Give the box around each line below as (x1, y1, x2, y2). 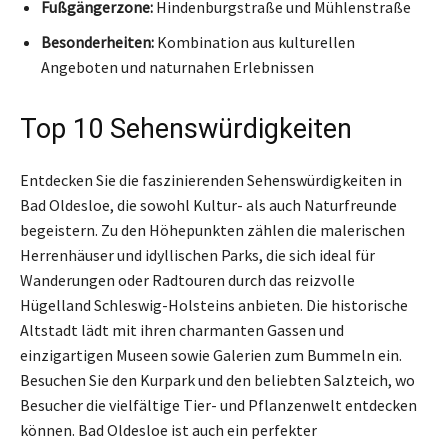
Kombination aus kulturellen (154, 31, 355, 52)
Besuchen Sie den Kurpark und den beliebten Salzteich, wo (20, 369, 415, 390)
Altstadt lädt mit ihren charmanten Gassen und (20, 319, 344, 340)
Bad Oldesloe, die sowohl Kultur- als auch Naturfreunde (20, 194, 397, 215)
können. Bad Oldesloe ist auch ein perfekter (20, 419, 317, 440)
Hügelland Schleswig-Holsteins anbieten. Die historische (20, 294, 408, 315)
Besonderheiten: (41, 31, 154, 52)
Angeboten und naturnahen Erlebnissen (41, 56, 314, 77)
